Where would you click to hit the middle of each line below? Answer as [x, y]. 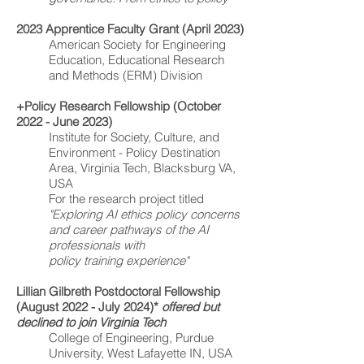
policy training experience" [119, 260]
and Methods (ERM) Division [126, 75]
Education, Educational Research [136, 60]
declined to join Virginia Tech [91, 322]
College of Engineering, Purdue [131, 338]
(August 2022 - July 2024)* [89, 307]
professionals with [97, 245]
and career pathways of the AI [129, 230]
